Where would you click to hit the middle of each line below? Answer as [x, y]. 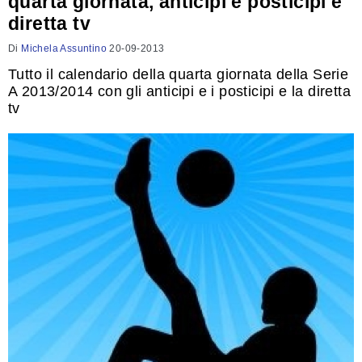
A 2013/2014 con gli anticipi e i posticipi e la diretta [179, 91]
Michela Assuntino [64, 48]
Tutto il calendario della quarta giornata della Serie [179, 74]
